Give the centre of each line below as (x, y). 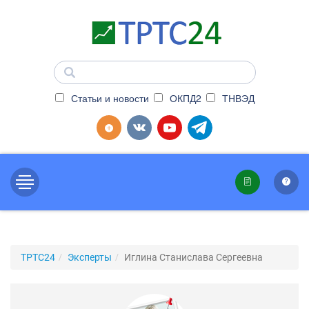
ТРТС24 (38, 257)
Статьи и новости (108, 98)
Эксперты (90, 257)
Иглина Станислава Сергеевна (193, 257)
